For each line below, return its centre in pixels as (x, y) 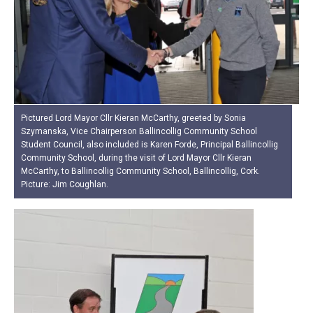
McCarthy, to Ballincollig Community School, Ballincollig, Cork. (140, 171)
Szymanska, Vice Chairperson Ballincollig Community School (139, 131)
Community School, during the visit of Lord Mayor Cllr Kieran (136, 158)
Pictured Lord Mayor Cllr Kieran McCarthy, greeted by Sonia (133, 118)
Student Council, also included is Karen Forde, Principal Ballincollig (150, 144)
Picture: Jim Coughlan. (65, 184)
